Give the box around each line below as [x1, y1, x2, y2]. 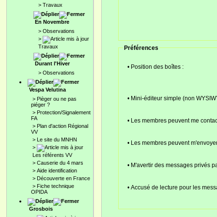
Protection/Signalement [37, 109, 91, 115]
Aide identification [37, 168, 77, 173]
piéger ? [31, 102, 50, 108]
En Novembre [35, 19, 69, 25]
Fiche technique [37, 183, 74, 189]
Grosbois [29, 206, 53, 212]
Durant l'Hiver [35, 61, 70, 66]
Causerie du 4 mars [37, 160, 83, 166]
